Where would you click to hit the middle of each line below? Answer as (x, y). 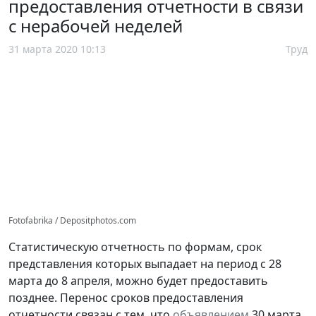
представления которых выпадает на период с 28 (145, 263)
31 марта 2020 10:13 (57, 49)
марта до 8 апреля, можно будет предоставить (138, 280)
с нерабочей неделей (96, 25)
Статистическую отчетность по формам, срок (135, 247)
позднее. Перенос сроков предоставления (126, 297)
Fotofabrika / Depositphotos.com (72, 220)
